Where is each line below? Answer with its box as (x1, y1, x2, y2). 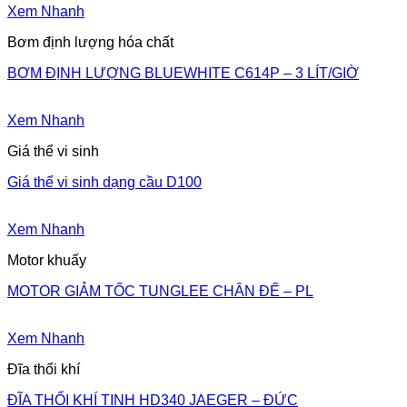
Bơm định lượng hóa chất (7, 34, 174, 50)
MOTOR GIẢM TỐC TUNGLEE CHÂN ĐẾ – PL (7, 283, 313, 299)
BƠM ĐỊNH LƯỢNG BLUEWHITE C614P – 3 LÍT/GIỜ (7, 65, 359, 81)
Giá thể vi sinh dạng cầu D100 (7, 174, 202, 190)
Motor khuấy (7, 252, 86, 268)
